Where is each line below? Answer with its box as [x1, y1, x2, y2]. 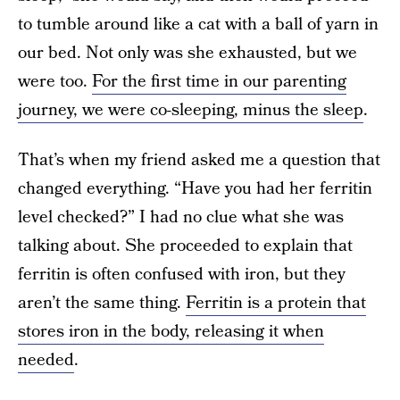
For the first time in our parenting [92, 70, 346, 94]
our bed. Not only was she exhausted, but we [18, 41, 357, 65]
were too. [18, 70, 92, 94]
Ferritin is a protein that [186, 291, 366, 315]
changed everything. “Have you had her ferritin [18, 177, 372, 201]
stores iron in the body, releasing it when [18, 320, 324, 344]
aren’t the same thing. [18, 291, 186, 315]
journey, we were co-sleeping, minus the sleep [18, 98, 363, 122]
